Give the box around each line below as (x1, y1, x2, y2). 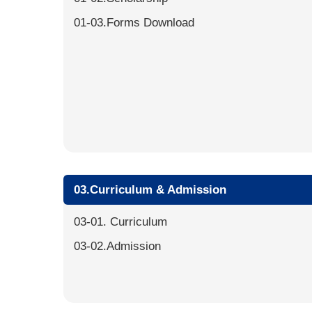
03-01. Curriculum (74, 215, 168, 228)
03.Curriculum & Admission (74, 183, 227, 196)
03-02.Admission (74, 240, 162, 253)
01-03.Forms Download (74, 16, 195, 29)
